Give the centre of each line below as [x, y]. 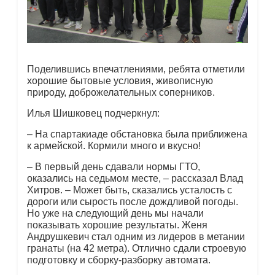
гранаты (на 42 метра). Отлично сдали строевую [136, 249]
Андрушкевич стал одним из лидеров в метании [136, 237]
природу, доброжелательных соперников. [121, 93]
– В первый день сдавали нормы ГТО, [113, 167]
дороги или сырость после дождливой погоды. [132, 202]
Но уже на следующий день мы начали [115, 214]
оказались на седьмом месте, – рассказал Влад [135, 179]
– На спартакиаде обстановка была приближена [137, 134]
